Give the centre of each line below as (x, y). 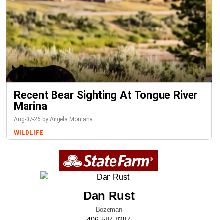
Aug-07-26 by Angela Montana (54, 119)
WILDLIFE (28, 132)
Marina (30, 106)
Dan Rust (109, 196)
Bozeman (109, 209)
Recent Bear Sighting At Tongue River (106, 95)
